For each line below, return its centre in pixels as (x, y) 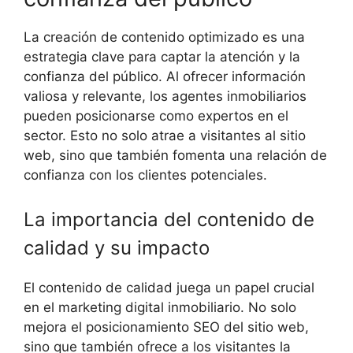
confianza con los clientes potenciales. (145, 175)
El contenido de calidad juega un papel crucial (169, 287)
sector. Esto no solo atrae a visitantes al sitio (165, 136)
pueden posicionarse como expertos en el (156, 116)
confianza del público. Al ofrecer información (165, 77)
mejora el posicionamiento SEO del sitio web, (166, 327)
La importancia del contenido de (169, 219)
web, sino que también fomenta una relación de (175, 156)
